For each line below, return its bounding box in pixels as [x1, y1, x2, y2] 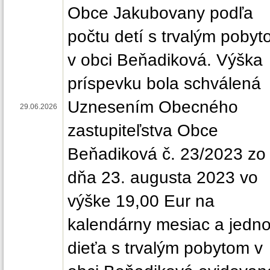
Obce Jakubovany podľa [67, 3, 253, 22]
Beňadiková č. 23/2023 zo [67, 144, 266, 163]
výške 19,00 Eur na [67, 191, 215, 210]
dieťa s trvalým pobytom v [67, 238, 263, 257]
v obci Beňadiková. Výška [67, 50, 263, 69]
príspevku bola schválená [67, 74, 261, 93]
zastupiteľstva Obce [67, 121, 218, 140]
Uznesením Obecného [67, 97, 238, 116]
